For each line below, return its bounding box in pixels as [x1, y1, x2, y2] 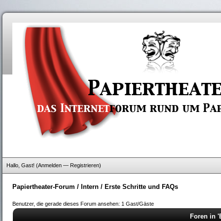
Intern [81, 183, 99, 190]
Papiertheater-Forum [12, 183, 75, 190]
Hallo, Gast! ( [6, 162, 38, 168]
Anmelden [38, 162, 62, 168]
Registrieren [70, 162, 99, 168]
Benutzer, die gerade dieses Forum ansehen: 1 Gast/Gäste [12, 201, 154, 207]
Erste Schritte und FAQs [105, 183, 178, 190]
